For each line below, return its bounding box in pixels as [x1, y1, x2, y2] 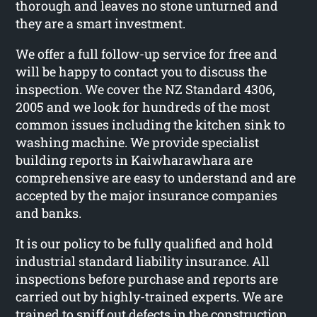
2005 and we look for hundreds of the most [16, 98, 270, 115]
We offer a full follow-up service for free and [16, 45, 278, 62]
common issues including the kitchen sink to [16, 115, 286, 133]
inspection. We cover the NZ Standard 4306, [16, 80, 276, 98]
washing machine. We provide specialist [16, 133, 260, 151]
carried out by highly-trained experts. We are [16, 287, 284, 305]
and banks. [16, 204, 82, 221]
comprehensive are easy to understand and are [16, 168, 296, 186]
